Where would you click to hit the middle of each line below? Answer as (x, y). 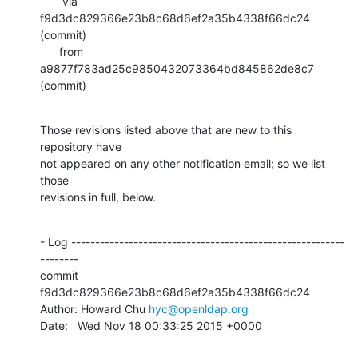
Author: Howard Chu (94, 308)
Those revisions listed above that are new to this (166, 129)
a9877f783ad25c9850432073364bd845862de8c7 (177, 68)
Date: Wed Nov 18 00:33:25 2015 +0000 (151, 325)
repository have (81, 146)
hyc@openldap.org (199, 308)
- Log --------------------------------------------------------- (192, 241)
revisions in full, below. (98, 197)
